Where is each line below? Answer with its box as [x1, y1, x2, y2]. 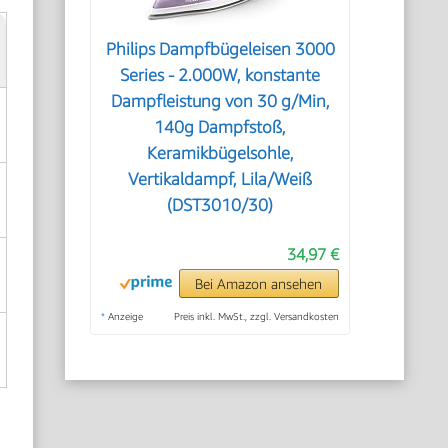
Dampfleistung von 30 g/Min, [110, 91, 330, 111]
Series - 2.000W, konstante [120, 65, 321, 85]
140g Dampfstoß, [154, 117, 287, 137]
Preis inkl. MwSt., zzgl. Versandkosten [173, 310, 339, 322]
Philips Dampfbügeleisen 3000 [105, 39, 335, 59]
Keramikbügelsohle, [146, 143, 294, 163]
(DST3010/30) [167, 195, 274, 215]
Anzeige [105, 310, 144, 322]
